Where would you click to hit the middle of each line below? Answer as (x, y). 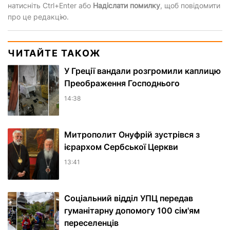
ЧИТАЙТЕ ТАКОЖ (54, 53)
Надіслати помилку (127, 6)
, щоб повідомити (190, 6)
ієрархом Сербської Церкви (121, 147)
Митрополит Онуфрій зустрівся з (132, 135)
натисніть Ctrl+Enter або (50, 6)
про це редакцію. (38, 17)
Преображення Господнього (122, 83)
